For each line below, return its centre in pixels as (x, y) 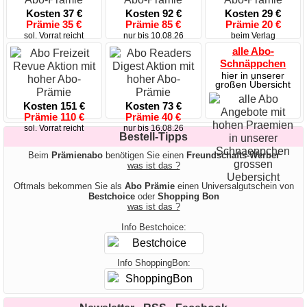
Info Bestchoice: (153, 228)
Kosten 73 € (153, 106)
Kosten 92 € (153, 14)
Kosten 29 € (253, 14)
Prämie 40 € (153, 117)
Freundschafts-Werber (233, 156)
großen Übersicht (253, 85)
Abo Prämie (149, 186)
